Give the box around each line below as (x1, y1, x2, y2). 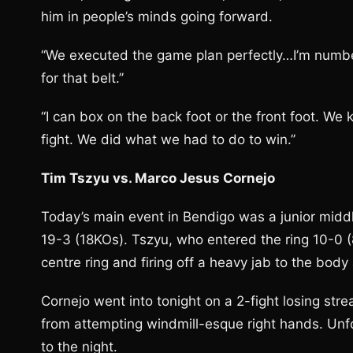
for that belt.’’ (41, 70, 124, 86)
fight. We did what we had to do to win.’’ (41, 132, 295, 147)
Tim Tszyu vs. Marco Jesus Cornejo (41, 170, 275, 186)
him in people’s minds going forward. (41, 9, 273, 24)
